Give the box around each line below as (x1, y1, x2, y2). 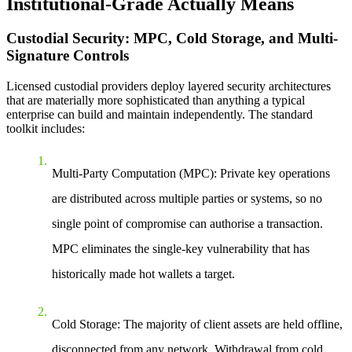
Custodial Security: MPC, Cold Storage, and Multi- (6, 30, 338, 47)
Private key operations (217, 167, 330, 181)
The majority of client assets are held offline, (120, 317, 343, 332)
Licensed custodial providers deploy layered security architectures (6, 79, 331, 93)
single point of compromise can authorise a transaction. (52, 217, 323, 231)
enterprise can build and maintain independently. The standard (6, 108, 313, 122)
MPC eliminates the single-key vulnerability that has (52, 242, 310, 256)
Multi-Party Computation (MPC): (52, 167, 217, 181)
